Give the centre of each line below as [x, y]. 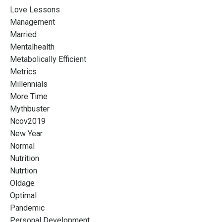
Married [23, 34]
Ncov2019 [28, 121]
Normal [22, 146]
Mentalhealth [32, 47]
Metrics [23, 71]
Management [32, 22]
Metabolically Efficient [48, 59]
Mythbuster [30, 109]
